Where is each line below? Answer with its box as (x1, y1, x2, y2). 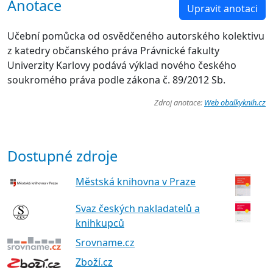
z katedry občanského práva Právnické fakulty (7, 43, 219, 57)
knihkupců (76, 216, 124, 230)
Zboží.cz (76, 255, 113, 269)
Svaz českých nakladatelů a (76, 201, 200, 215)
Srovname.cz (76, 235, 135, 249)
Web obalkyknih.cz (204, 96, 266, 108)
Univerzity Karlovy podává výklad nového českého (7, 58, 236, 72)
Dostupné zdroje (7, 146, 118, 166)
